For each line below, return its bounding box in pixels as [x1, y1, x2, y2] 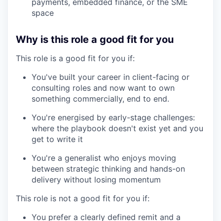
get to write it [32, 134, 83, 144]
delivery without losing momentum [32, 174, 161, 184]
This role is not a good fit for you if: [16, 193, 149, 203]
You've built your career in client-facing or [32, 72, 189, 82]
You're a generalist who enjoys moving [32, 152, 176, 163]
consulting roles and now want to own [32, 82, 175, 93]
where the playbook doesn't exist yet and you [32, 123, 203, 133]
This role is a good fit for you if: [16, 53, 135, 63]
